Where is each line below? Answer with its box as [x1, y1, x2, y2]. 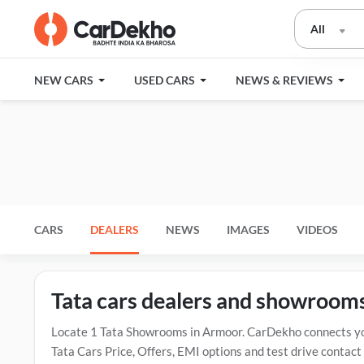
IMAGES [227, 223, 270, 236]
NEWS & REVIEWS [236, 73, 336, 87]
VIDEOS [297, 223, 338, 236]
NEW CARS [34, 73, 96, 87]
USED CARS [134, 73, 197, 87]
